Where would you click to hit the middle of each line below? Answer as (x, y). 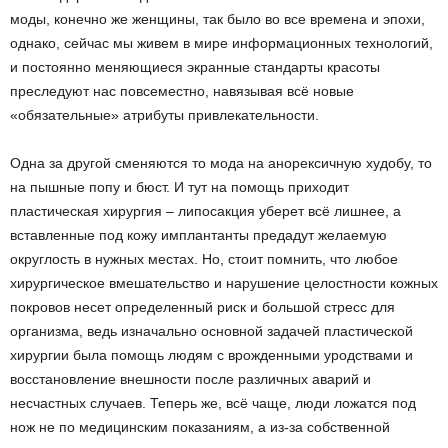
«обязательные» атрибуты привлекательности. (164, 115)
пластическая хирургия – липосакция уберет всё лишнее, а (205, 211)
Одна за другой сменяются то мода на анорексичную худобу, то (221, 163)
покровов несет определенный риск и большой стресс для (202, 307)
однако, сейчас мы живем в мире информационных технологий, (221, 43)
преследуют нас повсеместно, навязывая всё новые (182, 91)
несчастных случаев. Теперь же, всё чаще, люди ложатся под (213, 403)
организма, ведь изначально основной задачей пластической (211, 331)
